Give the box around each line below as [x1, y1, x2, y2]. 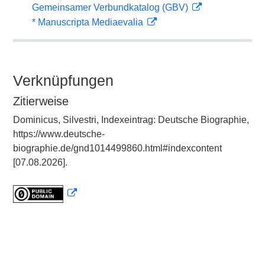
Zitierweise [13, 95, 69, 108]
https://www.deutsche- [13, 129, 105, 139]
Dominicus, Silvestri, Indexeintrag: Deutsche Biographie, [13, 115, 249, 125]
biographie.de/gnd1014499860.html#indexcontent [13, 143, 222, 153]
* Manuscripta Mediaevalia [32, 17, 146, 27]
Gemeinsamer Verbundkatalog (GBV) [32, 2, 190, 12]
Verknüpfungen [13, 72, 114, 89]
